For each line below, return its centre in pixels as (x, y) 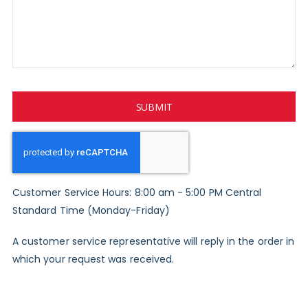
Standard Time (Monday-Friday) (91, 211)
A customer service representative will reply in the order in (153, 241)
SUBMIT (154, 107)
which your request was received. (93, 259)
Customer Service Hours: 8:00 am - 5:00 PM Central (137, 193)
